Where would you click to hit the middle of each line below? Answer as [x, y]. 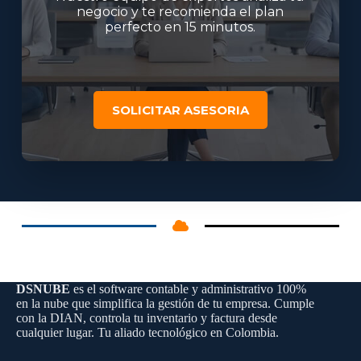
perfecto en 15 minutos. [180, 27]
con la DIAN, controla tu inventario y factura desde [147, 318]
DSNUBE [43, 289]
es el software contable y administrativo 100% [188, 289]
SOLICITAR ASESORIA [180, 110]
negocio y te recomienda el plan [180, 12]
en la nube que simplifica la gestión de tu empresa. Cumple [165, 303]
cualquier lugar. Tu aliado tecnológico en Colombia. [147, 332]
